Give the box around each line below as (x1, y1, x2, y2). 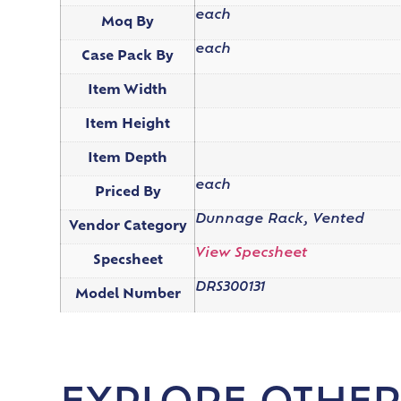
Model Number (74, 287, 181, 302)
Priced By (94, 185, 161, 200)
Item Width (88, 83, 168, 98)
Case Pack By (81, 49, 175, 64)
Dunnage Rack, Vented (195, 212, 365, 226)
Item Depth (88, 151, 168, 166)
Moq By (101, 15, 155, 30)
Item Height (85, 117, 171, 132)
